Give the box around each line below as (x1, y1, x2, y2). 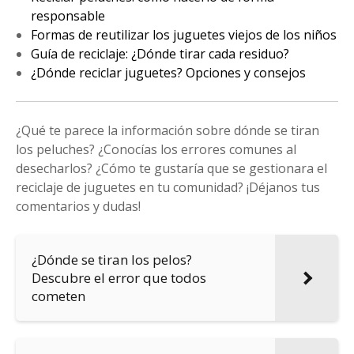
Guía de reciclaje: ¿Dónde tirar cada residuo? (31, 45, 290, 63)
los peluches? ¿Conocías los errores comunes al (16, 141, 296, 159)
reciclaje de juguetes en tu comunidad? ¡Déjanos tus (16, 179, 320, 197)
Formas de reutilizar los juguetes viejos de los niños (31, 26, 337, 44)
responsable (31, 7, 106, 25)
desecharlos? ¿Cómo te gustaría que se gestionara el (16, 160, 327, 178)
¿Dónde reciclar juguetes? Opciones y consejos (31, 64, 307, 82)
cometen (32, 287, 85, 306)
